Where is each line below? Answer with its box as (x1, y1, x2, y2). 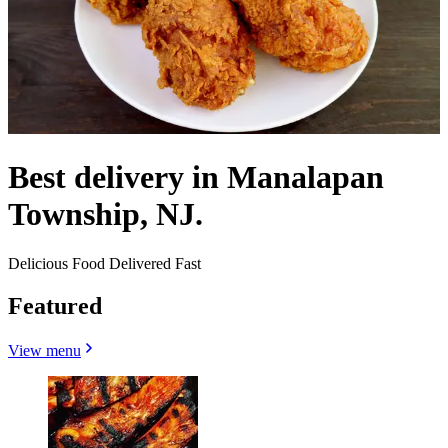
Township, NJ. (8, 196, 203, 233)
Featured (8, 292, 102, 319)
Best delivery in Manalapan (8, 159, 384, 196)
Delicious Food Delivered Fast (8, 254, 201, 272)
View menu (8, 341, 81, 359)
